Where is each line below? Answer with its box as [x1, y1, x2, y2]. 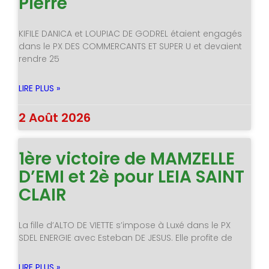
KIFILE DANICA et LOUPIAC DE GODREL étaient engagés [18, 28, 242, 40]
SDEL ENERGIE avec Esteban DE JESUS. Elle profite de [18, 232, 232, 244]
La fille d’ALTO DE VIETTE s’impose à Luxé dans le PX [18, 219, 231, 232]
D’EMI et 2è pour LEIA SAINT [18, 165, 244, 189]
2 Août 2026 [18, 109, 91, 127]
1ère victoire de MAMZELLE [18, 147, 235, 171]
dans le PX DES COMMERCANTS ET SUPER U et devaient [18, 40, 242, 53]
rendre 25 [18, 53, 59, 65]
